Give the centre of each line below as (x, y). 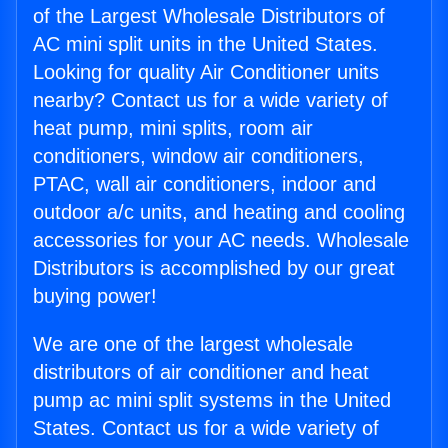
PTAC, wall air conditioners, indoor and (204, 184)
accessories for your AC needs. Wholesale (221, 240)
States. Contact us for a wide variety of (206, 428)
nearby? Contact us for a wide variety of (210, 100)
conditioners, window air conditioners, (198, 156)
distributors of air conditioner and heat (201, 372)
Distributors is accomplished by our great (214, 268)
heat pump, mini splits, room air (173, 128)
